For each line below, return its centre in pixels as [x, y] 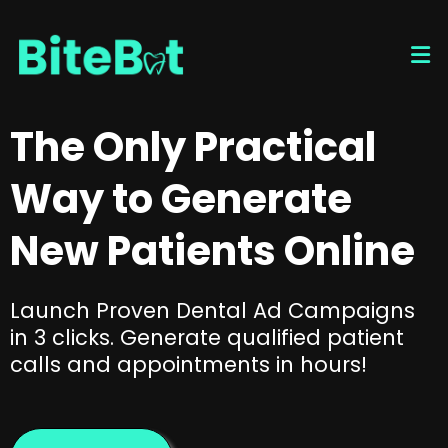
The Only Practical [193, 147]
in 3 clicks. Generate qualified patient [207, 337]
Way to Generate [181, 199]
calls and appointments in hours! [188, 364]
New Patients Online [212, 251]
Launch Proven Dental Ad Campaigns [212, 310]
